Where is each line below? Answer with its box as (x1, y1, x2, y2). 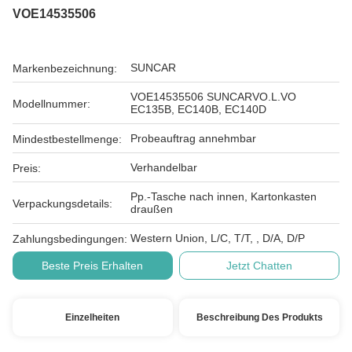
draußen (130, 203, 173, 215)
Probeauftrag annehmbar (130, 132, 256, 145)
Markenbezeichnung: (13, 62, 117, 75)
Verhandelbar (130, 161, 197, 174)
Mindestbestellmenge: (13, 133, 122, 145)
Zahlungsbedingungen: (13, 233, 127, 245)
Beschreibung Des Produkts (196, 312, 323, 323)
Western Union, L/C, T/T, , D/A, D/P (130, 232, 305, 244)
